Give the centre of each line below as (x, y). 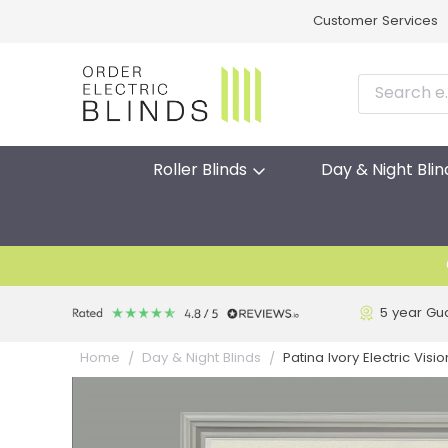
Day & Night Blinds (201, 358)
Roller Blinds (199, 170)
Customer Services (375, 21)
